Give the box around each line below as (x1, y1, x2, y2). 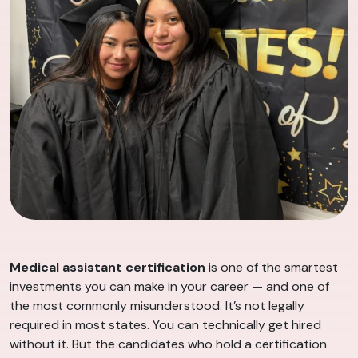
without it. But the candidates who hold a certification (10, 336, 327, 353)
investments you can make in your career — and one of (10, 278, 329, 296)
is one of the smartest (205, 259, 338, 276)
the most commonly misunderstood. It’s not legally (10, 297, 304, 315)
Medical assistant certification (10, 259, 205, 276)
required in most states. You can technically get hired (10, 316, 321, 334)
